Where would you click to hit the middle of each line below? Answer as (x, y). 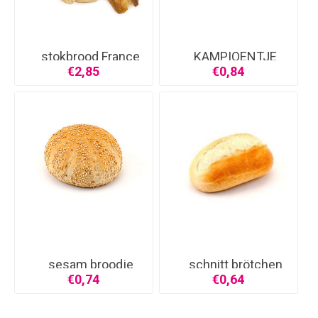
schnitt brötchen (235, 264)
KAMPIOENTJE (236, 56)
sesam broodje (91, 264)
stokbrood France (91, 56)
